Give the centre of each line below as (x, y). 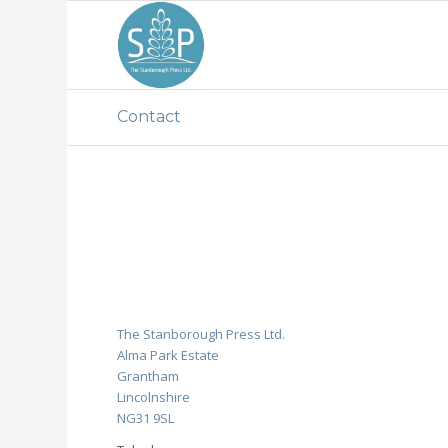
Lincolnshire (154, 397)
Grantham (148, 376)
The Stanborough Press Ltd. (201, 334)
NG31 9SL (146, 418)
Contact (149, 116)
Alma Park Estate (168, 355)
